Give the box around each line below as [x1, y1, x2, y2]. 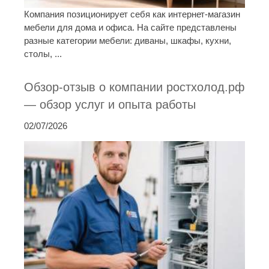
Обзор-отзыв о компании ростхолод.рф [24, 80, 244, 94]
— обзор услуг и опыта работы [24, 98, 196, 112]
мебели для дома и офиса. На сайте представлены [24, 22, 237, 33]
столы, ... [24, 49, 62, 59]
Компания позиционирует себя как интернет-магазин [24, 9, 240, 20]
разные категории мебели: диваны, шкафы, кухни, [24, 35, 231, 46]
